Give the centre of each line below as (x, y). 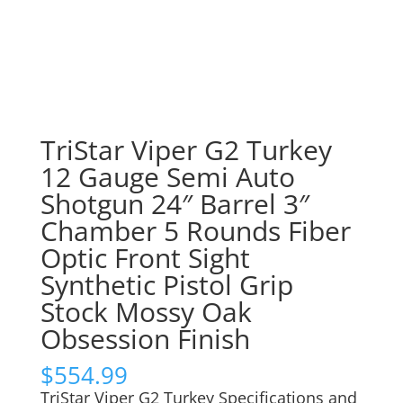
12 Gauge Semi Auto (167, 177)
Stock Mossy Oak (146, 312)
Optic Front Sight (145, 258)
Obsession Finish (145, 339)
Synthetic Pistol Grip (166, 285)
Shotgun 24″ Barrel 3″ (175, 204)
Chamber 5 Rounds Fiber (195, 231)
